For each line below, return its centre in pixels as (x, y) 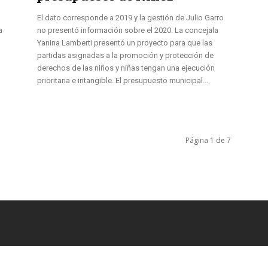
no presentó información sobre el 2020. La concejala (128, 30)
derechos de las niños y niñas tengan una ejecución (126, 68)
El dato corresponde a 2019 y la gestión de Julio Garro (130, 17)
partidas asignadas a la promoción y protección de (125, 55)
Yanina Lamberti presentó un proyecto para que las (125, 42)
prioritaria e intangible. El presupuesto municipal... (123, 80)
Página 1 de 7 (208, 140)
